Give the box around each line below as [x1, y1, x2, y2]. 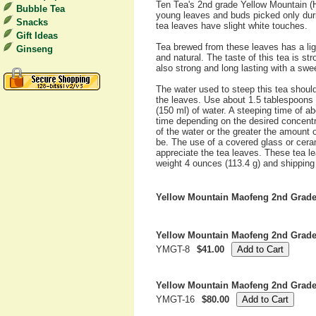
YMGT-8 [156, 244, 190, 255]
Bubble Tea [16, 4, 65, 14]
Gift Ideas [16, 30, 58, 41]
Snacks [16, 17, 48, 28]
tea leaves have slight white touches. [156, 20, 308, 31]
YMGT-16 [156, 294, 195, 305]
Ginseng [16, 44, 53, 54]
